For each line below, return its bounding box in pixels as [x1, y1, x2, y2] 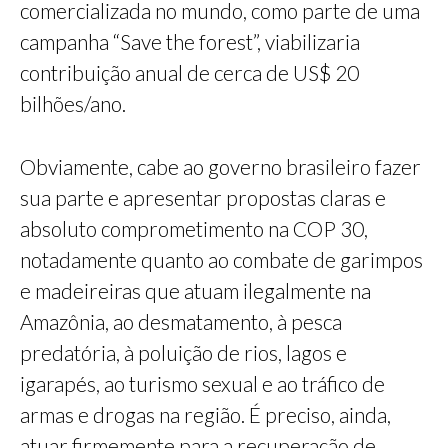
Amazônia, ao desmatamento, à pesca [20, 309, 342, 335]
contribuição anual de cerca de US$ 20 [20, 60, 359, 86]
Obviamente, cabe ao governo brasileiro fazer [20, 154, 421, 180]
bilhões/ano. [20, 91, 126, 117]
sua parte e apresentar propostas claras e [20, 185, 386, 211]
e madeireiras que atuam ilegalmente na [20, 278, 371, 304]
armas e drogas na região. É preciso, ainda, [20, 402, 391, 428]
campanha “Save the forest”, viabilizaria [20, 29, 360, 55]
